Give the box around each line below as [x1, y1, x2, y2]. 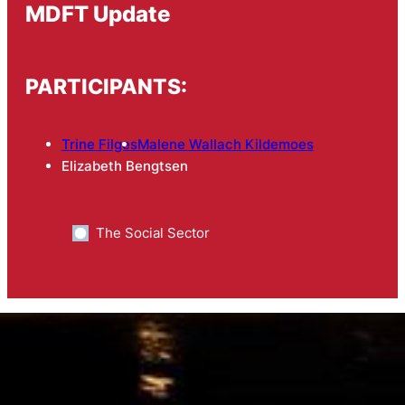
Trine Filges [61, 135, 137, 153]
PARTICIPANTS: [24, 74, 187, 99]
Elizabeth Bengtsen [61, 156, 188, 174]
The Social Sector [95, 223, 210, 241]
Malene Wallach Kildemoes [137, 135, 314, 153]
